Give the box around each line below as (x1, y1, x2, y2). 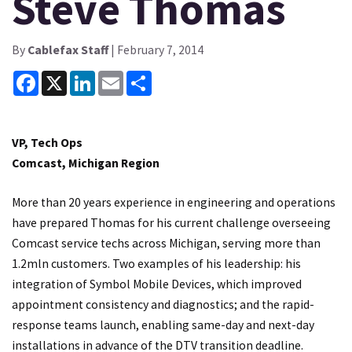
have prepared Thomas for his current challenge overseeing (12, 214, 331, 230)
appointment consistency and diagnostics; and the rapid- (12, 296, 314, 312)
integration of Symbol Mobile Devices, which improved (12, 276, 302, 291)
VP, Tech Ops (12, 135, 82, 151)
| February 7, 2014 (108, 42, 203, 57)
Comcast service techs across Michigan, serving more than (12, 235, 321, 251)
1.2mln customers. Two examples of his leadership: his (12, 255, 301, 271)
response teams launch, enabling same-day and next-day (12, 317, 314, 332)
